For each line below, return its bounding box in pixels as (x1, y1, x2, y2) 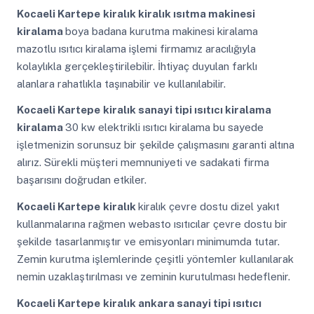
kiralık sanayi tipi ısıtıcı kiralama (102, 104, 271, 116)
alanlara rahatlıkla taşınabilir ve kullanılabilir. (16, 77, 226, 90)
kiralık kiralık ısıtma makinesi (102, 7, 255, 20)
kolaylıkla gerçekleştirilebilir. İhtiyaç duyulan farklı (16, 60, 257, 72)
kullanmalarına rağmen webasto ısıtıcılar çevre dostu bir (16, 218, 287, 231)
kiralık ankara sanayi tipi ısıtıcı (102, 296, 261, 309)
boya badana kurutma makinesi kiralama (64, 25, 258, 37)
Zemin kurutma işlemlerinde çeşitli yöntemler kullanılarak (16, 253, 294, 266)
